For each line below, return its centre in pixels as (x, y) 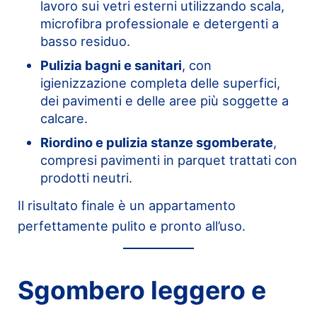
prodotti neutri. (86, 178)
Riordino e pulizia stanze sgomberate (156, 143)
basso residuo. (85, 41)
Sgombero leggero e (142, 290)
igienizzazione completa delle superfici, (160, 83)
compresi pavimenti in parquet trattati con (168, 160)
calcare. (64, 119)
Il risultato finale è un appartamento (126, 206)
